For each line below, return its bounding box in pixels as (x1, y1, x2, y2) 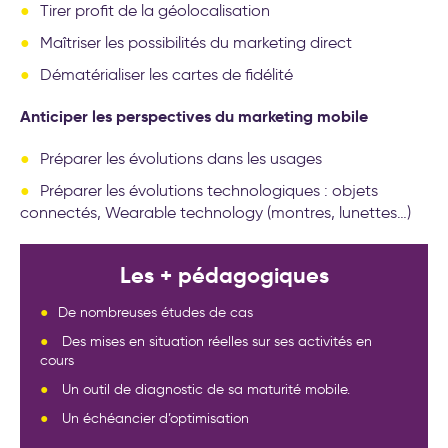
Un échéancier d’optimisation (58, 409, 249, 427)
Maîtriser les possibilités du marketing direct (40, 32, 352, 52)
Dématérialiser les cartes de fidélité (40, 64, 293, 84)
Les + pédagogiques (119, 261, 329, 289)
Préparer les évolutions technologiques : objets (40, 180, 378, 200)
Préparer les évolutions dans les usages (40, 148, 322, 168)
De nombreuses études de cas (58, 303, 253, 321)
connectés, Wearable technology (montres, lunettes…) (20, 202, 411, 222)
